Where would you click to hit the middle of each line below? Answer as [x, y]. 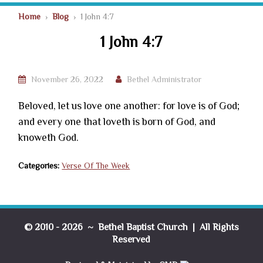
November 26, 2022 [66, 79]
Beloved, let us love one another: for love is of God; [129, 106]
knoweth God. [49, 137]
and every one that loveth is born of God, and [117, 122]
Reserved [131, 240]
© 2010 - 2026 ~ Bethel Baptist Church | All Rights [131, 227]
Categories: [39, 166]
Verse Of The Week [96, 166]
